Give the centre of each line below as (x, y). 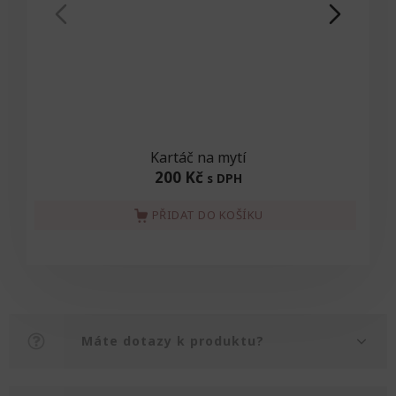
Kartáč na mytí (198, 157)
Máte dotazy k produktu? (173, 341)
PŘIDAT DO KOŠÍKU (207, 215)
